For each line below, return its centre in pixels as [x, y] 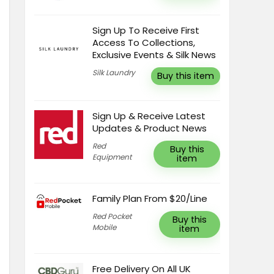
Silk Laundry [114, 72]
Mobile [104, 227]
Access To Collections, [144, 43]
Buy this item [186, 76]
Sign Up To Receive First [146, 30]
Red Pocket [112, 216]
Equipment [112, 157]
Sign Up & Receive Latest [149, 116]
